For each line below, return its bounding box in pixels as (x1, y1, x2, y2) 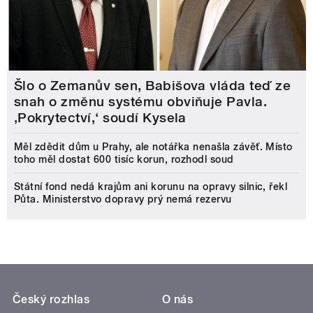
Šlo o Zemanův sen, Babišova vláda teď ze (14, 78, 291, 94)
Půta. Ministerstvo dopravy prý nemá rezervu (14, 194, 232, 205)
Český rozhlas (13, 293, 90, 307)
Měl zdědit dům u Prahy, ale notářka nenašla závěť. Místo (14, 141, 293, 153)
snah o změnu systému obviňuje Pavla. (14, 94, 268, 110)
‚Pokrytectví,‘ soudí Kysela (14, 110, 187, 126)
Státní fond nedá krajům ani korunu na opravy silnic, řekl (14, 181, 288, 193)
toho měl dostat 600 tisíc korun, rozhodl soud (14, 154, 234, 166)
